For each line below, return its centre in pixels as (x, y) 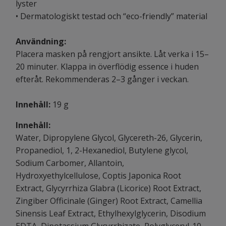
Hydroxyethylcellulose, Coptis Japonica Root (98, 175)
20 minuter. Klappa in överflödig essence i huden (107, 66)
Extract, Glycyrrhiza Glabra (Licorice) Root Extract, (108, 188)
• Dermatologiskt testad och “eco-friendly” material (111, 16)
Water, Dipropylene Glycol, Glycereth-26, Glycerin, (109, 137)
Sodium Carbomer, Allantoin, (70, 163)
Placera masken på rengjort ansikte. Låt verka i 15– (112, 54)
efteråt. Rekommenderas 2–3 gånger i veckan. (102, 79)
